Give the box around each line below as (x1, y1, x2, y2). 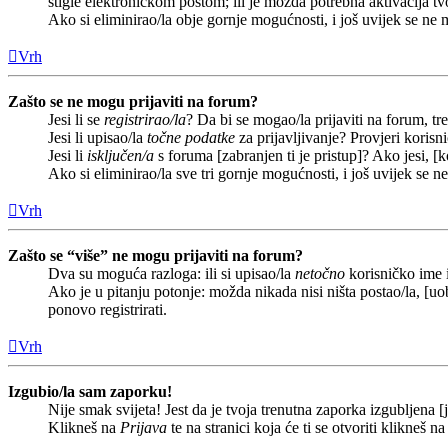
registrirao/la (104, 111, 186, 129)
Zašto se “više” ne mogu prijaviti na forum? (8, 247, 303, 265)
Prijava (120, 419, 167, 437)
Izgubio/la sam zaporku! (8, 383, 172, 401)
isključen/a (87, 147, 154, 165)
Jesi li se (48, 111, 104, 129)
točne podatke (147, 129, 235, 147)
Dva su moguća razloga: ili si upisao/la (48, 265, 295, 283)
